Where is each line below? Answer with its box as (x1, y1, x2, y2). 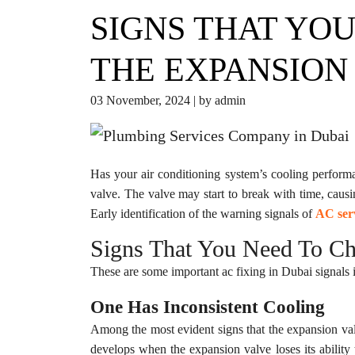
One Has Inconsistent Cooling (90, 296, 325, 317)
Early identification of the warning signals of (90, 207, 315, 220)
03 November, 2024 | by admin (90, 94, 246, 107)
